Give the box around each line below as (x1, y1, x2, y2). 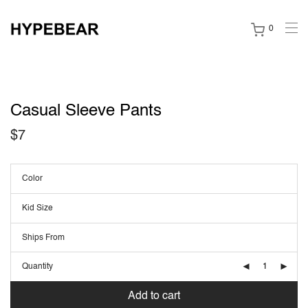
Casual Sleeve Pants (10, 103, 162, 120)
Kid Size (22, 204, 53, 212)
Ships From (22, 234, 65, 242)
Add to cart (128, 291, 180, 302)
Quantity (22, 263, 53, 271)
